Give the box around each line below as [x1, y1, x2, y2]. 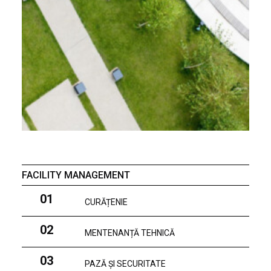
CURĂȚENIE [85, 197, 128, 207]
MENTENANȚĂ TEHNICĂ [85, 228, 175, 238]
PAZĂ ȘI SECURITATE [85, 259, 166, 269]
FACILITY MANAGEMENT [22, 169, 130, 181]
